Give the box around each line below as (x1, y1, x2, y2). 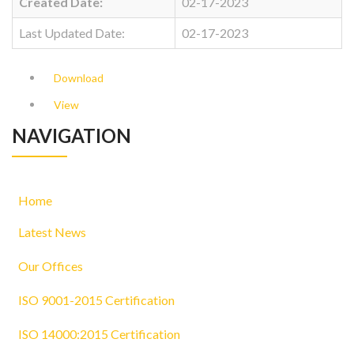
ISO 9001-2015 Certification (18, 292, 175, 307)
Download (54, 71, 104, 85)
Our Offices (18, 258, 83, 273)
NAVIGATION (12, 124, 131, 147)
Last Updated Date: (19, 25, 125, 40)
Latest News (18, 224, 86, 239)
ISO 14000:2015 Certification (18, 326, 180, 341)
